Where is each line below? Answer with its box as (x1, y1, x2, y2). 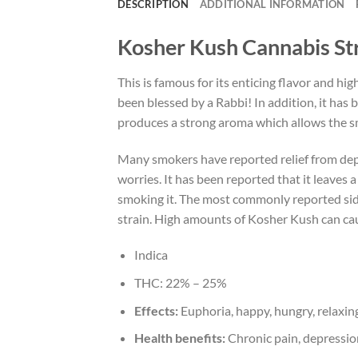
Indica (133, 247, 168, 263)
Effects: (133, 302, 178, 318)
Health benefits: (133, 330, 225, 346)
